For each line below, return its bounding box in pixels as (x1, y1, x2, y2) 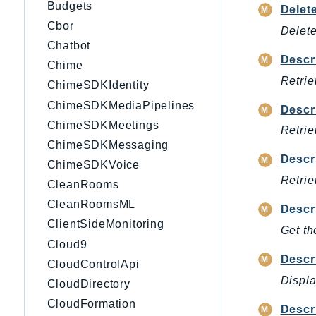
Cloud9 (47, 238, 87, 250)
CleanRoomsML (47, 198, 136, 211)
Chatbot (47, 39, 91, 52)
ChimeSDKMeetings (47, 119, 159, 131)
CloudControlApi (47, 257, 140, 270)
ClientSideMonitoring (47, 218, 164, 231)
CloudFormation (47, 298, 136, 310)
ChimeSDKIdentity (47, 79, 150, 92)
